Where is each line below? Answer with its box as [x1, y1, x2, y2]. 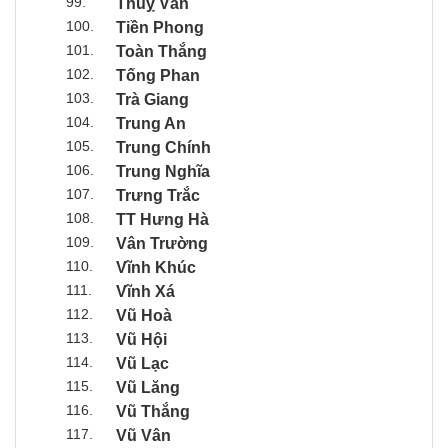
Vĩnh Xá [116, 282, 175, 300]
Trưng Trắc [116, 186, 200, 204]
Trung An [116, 114, 186, 132]
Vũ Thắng [116, 402, 190, 420]
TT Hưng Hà [116, 210, 209, 228]
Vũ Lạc [116, 354, 169, 372]
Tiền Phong [116, 18, 204, 36]
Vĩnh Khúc [116, 258, 196, 276]
